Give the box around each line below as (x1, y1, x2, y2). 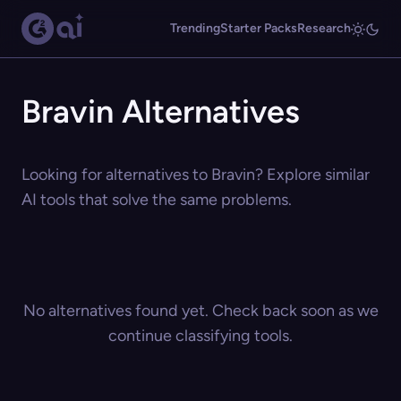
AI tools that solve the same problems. (21, 190, 292, 209)
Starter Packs (220, 21, 297, 36)
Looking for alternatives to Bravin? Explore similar (21, 165, 370, 184)
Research (297, 21, 351, 36)
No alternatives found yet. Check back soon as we (22, 301, 379, 320)
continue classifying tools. (108, 326, 293, 346)
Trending (170, 21, 220, 36)
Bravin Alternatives (21, 92, 300, 131)
